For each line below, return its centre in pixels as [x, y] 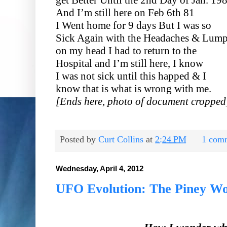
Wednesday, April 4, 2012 [100, 168]
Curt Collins [121, 139]
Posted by [79, 139]
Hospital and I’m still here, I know [129, 63]
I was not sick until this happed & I [131, 76]
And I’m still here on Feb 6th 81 [125, 12]
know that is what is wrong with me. [134, 88]
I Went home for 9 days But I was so [134, 25]
